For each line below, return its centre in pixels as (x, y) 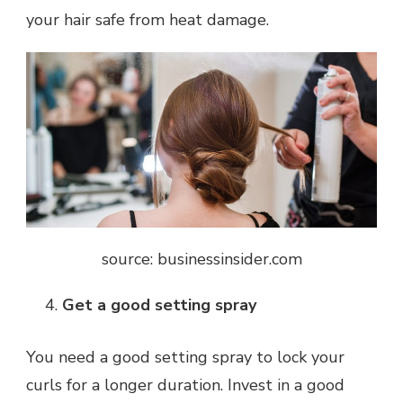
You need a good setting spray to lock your (185, 357)
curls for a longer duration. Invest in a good (185, 385)
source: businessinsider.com (201, 259)
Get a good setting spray (159, 304)
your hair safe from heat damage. (148, 19)
